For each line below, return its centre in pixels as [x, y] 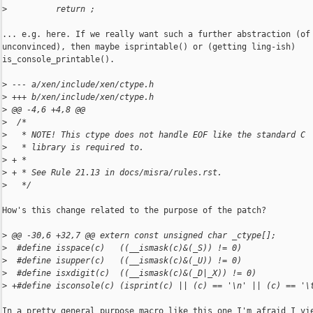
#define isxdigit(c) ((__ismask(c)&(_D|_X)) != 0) [132, 274]
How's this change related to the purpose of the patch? [134, 211]
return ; [51, 9]
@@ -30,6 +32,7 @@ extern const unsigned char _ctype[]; [141, 236]
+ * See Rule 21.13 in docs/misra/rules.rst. [115, 173]
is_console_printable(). [58, 60]
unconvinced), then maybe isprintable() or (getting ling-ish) [149, 47]
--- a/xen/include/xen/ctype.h [80, 85]
